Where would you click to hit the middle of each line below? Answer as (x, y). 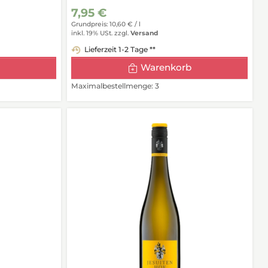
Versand (144, 33)
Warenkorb (166, 68)
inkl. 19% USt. (92, 33)
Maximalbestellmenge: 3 (115, 86)
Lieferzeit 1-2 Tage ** (120, 50)
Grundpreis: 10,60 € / (105, 25)
